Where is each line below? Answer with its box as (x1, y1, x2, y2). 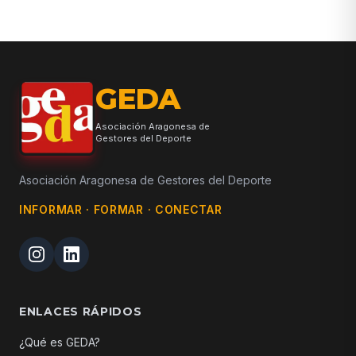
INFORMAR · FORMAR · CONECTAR (19, 203, 222, 216)
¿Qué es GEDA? (19, 335, 100, 349)
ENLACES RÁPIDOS (19, 304, 142, 319)
